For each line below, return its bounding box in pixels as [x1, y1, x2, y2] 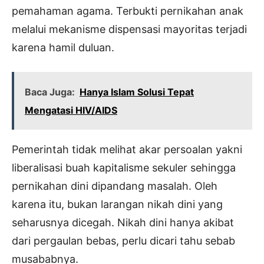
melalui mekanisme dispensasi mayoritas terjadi [12, 23, 247, 36]
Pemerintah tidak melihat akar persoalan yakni [12, 143, 242, 156]
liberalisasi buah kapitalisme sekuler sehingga [12, 161, 236, 174]
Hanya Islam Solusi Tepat [80, 86, 194, 98]
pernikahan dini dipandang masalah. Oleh [12, 180, 217, 193]
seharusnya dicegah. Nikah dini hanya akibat [12, 216, 234, 229]
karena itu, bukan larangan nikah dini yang [12, 198, 223, 211]
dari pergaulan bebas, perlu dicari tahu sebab [12, 235, 235, 247]
